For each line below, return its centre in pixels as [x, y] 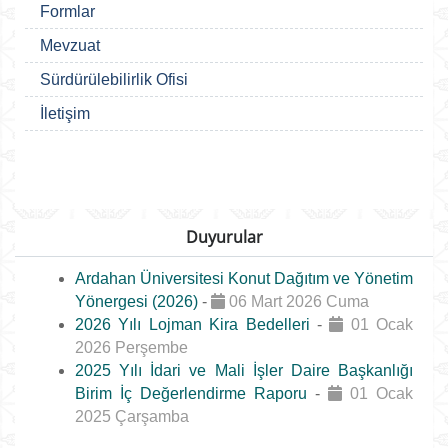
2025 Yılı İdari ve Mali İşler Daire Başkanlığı [244, 370]
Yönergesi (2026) [138, 301]
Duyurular [224, 237]
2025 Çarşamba [132, 416]
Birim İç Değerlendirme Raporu [195, 393]
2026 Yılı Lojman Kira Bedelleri [196, 324]
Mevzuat [70, 45]
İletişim [65, 113]
